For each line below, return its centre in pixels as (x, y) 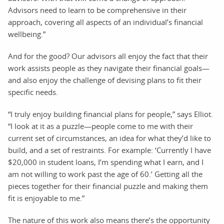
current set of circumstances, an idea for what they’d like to (109, 138)
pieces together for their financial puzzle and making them (108, 186)
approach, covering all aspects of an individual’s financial (105, 22)
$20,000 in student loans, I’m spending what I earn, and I (106, 162)
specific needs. (33, 92)
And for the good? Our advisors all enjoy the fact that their (108, 56)
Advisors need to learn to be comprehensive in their (97, 10)
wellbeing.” (27, 34)
